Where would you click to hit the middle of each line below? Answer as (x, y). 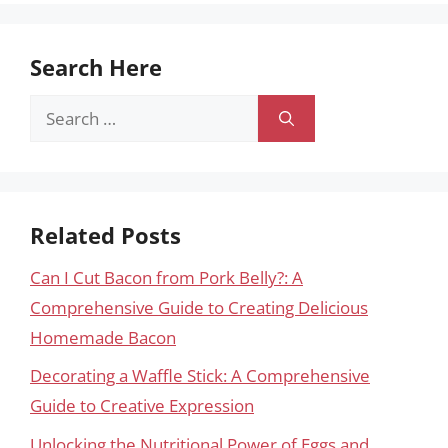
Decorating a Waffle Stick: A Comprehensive (200, 375)
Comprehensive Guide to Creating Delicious (199, 307)
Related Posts (105, 234)
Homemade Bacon (103, 337)
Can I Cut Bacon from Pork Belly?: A (166, 277)
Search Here (96, 66)
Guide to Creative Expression (142, 405)
